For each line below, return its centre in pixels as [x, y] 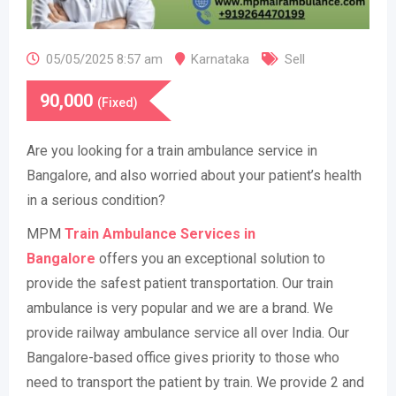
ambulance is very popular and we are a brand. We [180, 308]
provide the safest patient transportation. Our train [180, 283]
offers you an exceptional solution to [210, 259]
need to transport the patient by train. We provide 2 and [195, 382]
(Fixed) [118, 103]
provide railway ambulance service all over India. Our [188, 333]
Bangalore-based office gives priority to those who [183, 358]
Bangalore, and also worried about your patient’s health [194, 175]
